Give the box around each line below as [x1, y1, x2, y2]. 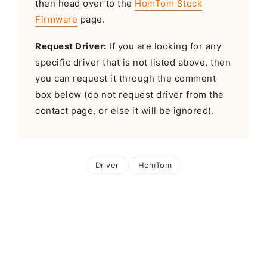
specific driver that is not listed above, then [35, 57, 231, 69]
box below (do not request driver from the [35, 89, 224, 101]
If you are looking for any [106, 41, 222, 52]
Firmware [35, 14, 78, 26]
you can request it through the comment [35, 73, 216, 85]
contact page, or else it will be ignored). [35, 105, 215, 117]
